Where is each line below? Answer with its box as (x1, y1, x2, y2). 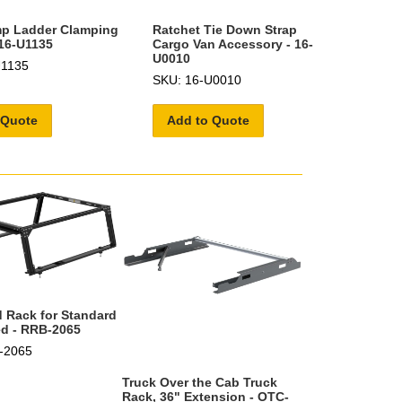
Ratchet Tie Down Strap (153, 22, 298, 37)
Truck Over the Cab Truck (121, 375, 277, 390)
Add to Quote (167, 112, 250, 127)
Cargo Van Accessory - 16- (153, 36, 314, 51)
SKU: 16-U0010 (153, 72, 242, 87)
